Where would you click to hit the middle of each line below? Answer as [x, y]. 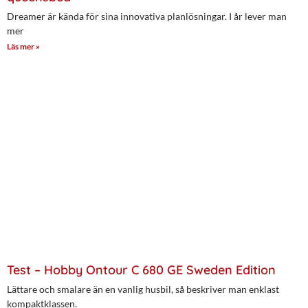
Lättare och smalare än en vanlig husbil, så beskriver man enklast [143, 289]
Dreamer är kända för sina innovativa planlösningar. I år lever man [147, 16]
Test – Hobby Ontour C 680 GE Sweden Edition [141, 269]
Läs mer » [23, 47]
